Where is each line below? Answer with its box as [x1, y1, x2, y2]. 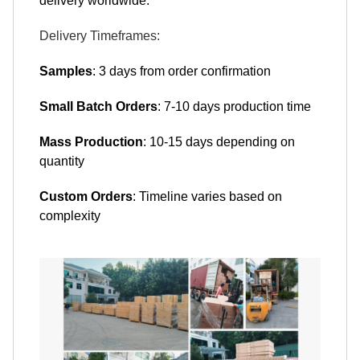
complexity [39, 209, 100, 223]
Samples [39, 64, 92, 79]
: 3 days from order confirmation [92, 64, 271, 79]
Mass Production [39, 135, 143, 149]
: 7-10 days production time [157, 100, 311, 114]
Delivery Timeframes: [39, 29, 160, 43]
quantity [39, 154, 84, 169]
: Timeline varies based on [133, 190, 282, 204]
